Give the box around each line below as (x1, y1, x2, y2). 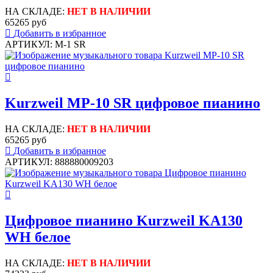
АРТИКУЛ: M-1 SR (5, 39, 86, 50)
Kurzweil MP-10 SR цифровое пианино (5, 95, 260, 112)
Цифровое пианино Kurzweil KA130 (5, 213, 243, 229)
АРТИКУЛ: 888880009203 (5, 157, 113, 168)
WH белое (5, 229, 71, 246)
